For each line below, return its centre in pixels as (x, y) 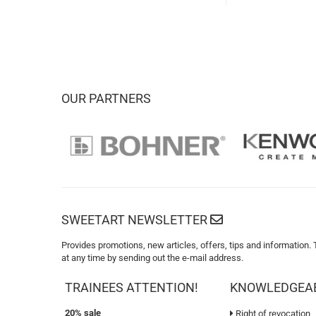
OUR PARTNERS (106, 98)
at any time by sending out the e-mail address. (152, 258)
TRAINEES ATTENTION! (132, 287)
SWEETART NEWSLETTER (136, 220)
